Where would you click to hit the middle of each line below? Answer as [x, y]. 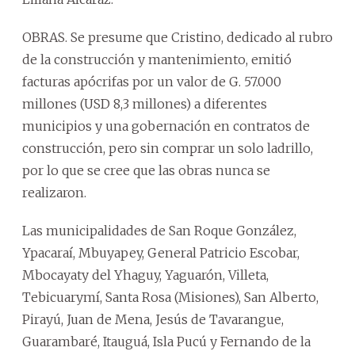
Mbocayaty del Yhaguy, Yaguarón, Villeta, [145, 275]
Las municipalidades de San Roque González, [159, 230]
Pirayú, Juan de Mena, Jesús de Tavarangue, [153, 319]
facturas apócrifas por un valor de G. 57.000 [152, 81]
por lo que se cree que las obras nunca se [146, 170]
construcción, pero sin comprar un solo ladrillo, [168, 148]
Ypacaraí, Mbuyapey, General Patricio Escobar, [161, 252]
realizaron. [54, 192]
